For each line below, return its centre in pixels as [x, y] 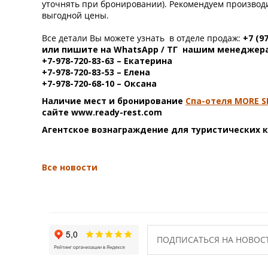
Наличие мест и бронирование [113, 101]
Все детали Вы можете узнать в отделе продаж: [142, 38]
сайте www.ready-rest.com [102, 112]
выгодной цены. [75, 15]
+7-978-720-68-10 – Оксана [99, 83]
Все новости [69, 167]
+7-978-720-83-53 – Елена [96, 72]
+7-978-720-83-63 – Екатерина [107, 61]
